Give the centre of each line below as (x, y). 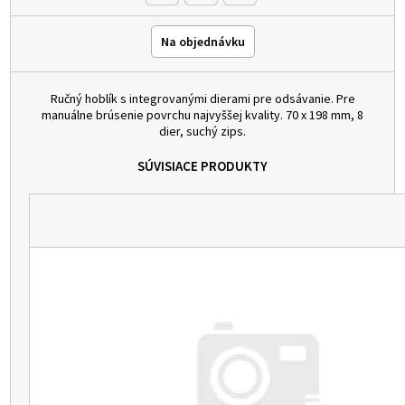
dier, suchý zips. (202, 132)
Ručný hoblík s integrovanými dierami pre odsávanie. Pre (202, 99)
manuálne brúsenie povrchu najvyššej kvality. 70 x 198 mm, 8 (202, 115)
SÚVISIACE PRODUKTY (202, 166)
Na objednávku (202, 42)
